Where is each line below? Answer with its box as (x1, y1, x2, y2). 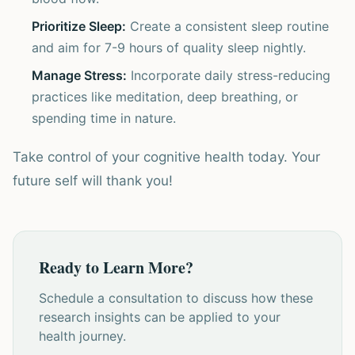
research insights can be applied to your (39, 309, 281, 325)
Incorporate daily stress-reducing (127, 67, 330, 83)
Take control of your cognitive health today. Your (13, 149, 320, 165)
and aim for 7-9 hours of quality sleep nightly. (32, 40, 306, 55)
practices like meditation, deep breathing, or (32, 89, 298, 105)
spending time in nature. (32, 110, 176, 126)
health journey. (39, 328, 126, 344)
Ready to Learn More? (39, 256, 193, 279)
